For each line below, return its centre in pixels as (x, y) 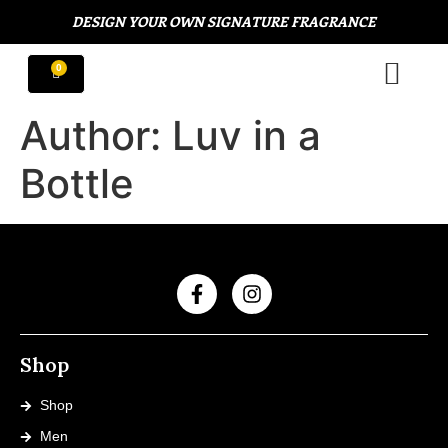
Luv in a (246, 135)
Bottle (77, 183)
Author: (96, 135)
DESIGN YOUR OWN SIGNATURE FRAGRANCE (224, 21)
